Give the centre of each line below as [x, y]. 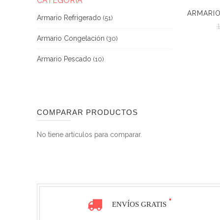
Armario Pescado [64, 59]
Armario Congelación [70, 39]
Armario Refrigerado [69, 18]
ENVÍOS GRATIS [140, 205]
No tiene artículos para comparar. [89, 135]
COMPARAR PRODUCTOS [87, 112]
